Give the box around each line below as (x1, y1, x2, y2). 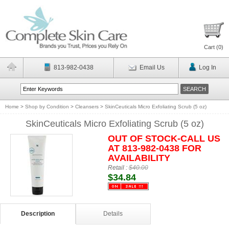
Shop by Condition (25, 104, 69, 109)
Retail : (107, 164, 129, 171)
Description (20, 210, 55, 217)
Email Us (139, 64, 165, 71)
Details (103, 210, 123, 217)
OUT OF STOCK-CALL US (107, 133, 220, 144)
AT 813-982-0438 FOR (107, 143, 201, 153)
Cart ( (204, 44, 218, 50)
